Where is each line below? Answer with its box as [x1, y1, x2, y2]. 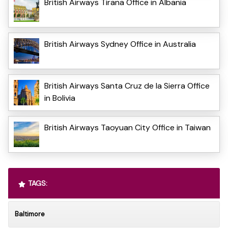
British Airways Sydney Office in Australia [44, 39, 196, 50]
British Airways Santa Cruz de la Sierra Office [44, 80, 210, 92]
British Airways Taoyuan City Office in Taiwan [44, 122, 211, 133]
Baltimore [15, 210, 45, 219]
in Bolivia [44, 93, 75, 104]
